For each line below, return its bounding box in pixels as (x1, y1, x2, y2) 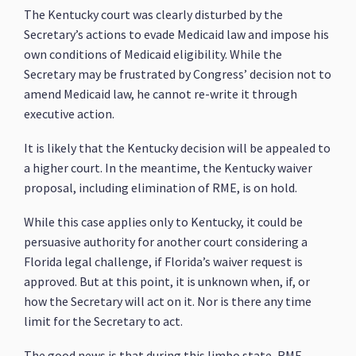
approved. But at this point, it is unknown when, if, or (24, 273, 311, 289)
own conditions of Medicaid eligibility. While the (24, 46, 283, 62)
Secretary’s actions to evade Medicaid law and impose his (24, 26, 330, 42)
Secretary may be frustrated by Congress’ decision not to (24, 66, 332, 82)
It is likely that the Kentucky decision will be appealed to (24, 140, 331, 156)
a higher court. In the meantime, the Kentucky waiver (24, 160, 313, 176)
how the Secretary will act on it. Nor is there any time (24, 293, 312, 309)
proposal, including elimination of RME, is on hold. (24, 180, 298, 195)
